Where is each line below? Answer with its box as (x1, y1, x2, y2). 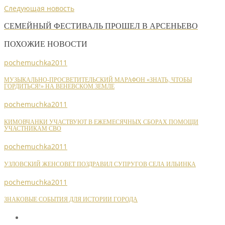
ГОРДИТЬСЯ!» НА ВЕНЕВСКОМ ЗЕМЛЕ (4, 83, 115, 90)
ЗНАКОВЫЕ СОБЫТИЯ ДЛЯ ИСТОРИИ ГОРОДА (4, 196, 138, 203)
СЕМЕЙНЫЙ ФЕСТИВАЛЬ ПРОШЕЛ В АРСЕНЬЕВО (4, 21, 198, 31)
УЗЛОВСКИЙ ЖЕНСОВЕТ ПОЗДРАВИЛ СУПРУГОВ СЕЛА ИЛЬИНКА (4, 161, 196, 168)
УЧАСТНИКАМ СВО (4, 125, 61, 132)
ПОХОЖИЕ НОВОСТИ (4, 39, 87, 49)
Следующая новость (4, 3, 74, 13)
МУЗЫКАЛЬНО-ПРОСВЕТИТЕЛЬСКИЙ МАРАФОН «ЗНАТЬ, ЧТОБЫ (4, 77, 192, 84)
